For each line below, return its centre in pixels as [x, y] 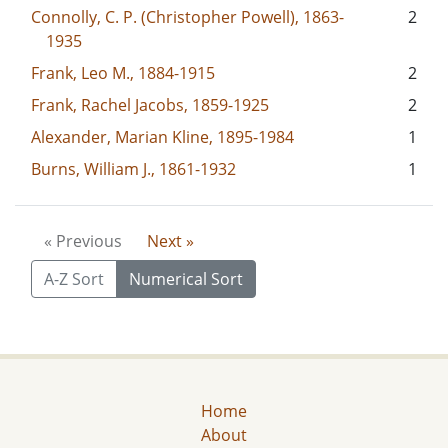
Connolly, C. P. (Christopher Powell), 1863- [187, 16]
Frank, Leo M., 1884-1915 [123, 72]
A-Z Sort [74, 278]
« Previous [83, 240]
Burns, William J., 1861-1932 [133, 168]
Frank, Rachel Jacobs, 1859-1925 [150, 104]
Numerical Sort [186, 278]
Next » [170, 240]
